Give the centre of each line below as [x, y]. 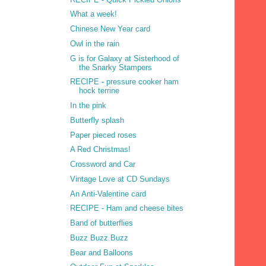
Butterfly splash [97, 120]
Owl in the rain [95, 43]
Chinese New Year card [110, 29]
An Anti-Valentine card [108, 194]
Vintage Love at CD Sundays [120, 179]
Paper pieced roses [104, 135]
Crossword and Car [103, 164]
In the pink [88, 106]
